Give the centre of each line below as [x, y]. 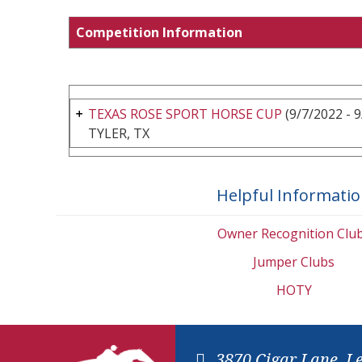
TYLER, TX [119, 133]
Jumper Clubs [294, 261]
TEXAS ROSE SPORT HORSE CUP [185, 114]
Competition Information [159, 32]
